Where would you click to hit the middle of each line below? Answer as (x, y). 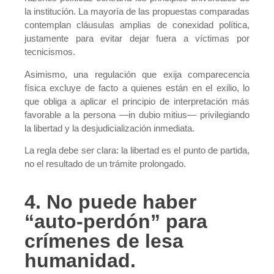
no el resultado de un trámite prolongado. (105, 164)
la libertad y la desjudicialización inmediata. (109, 128)
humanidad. (80, 260)
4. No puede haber (110, 202)
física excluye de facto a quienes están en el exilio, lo (137, 87)
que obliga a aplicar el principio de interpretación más (137, 101)
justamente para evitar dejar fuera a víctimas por (137, 39)
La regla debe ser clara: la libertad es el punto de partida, (137, 150)
